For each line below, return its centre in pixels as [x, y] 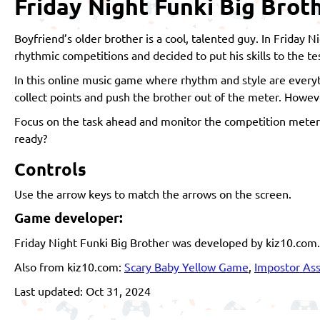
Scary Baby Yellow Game [186, 266]
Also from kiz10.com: [69, 266]
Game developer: [69, 217]
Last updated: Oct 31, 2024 [82, 290]
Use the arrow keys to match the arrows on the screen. [153, 193]
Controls [50, 169]
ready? [31, 137]
